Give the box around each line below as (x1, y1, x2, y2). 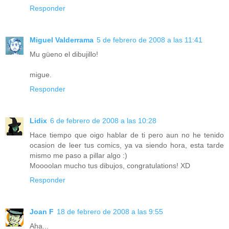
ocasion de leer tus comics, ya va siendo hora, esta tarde (30, 141, 224, 150)
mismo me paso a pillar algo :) (30, 151, 127, 160)
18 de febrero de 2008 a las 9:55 (57, 208, 163, 216)
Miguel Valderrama (30, 36, 94, 44)
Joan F (30, 208, 54, 216)
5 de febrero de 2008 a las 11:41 (97, 36, 202, 44)
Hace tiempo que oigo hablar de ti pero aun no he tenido (30, 131, 224, 140)
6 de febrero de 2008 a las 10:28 (50, 117, 156, 125)
